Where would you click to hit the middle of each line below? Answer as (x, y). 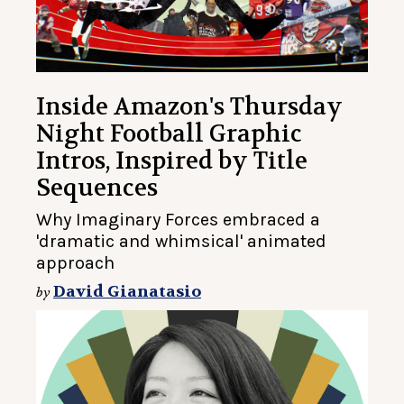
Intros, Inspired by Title (172, 161)
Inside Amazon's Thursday (189, 107)
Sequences (97, 188)
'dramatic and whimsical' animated (181, 242)
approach (75, 263)
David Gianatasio (127, 292)
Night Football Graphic (169, 134)
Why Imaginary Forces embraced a (178, 220)
